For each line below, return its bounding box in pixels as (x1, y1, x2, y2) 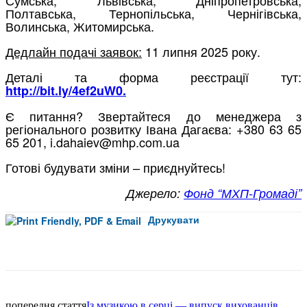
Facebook (232, 246, 267, 257)
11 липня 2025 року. (142, 42, 260, 60)
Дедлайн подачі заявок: (5, 42, 142, 60)
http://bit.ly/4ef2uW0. (5, 81, 126, 99)
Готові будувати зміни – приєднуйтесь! (5, 158, 225, 176)
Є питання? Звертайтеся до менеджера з (5, 106, 302, 125)
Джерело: (126, 184, 184, 201)
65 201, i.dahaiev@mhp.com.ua (5, 132, 180, 151)
